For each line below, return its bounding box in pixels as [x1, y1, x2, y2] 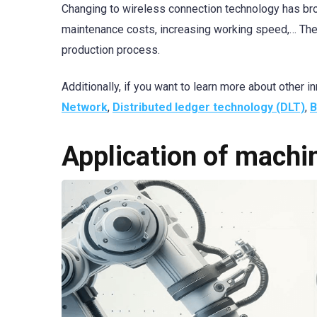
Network [62, 100, 108, 114]
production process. [62, 42, 160, 57]
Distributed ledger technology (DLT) [113, 100, 305, 114]
